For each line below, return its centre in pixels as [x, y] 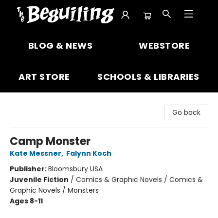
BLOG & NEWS [60, 45]
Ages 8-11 [26, 201]
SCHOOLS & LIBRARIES [148, 77]
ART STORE [44, 77]
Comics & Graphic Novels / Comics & [139, 180]
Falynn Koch [89, 153]
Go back [186, 112]
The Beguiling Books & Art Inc [56, 39]
